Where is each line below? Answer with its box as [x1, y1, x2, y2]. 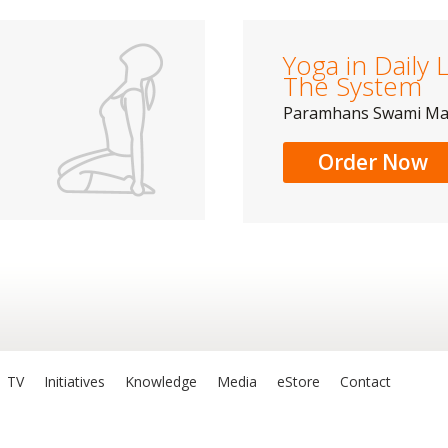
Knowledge [125, 371, 197, 391]
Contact [340, 371, 391, 391]
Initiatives [44, 371, 105, 391]
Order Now [318, 147, 428, 176]
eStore [277, 371, 320, 391]
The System [283, 67, 422, 104]
